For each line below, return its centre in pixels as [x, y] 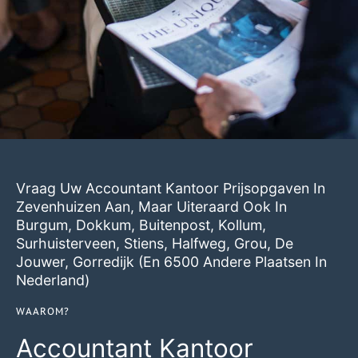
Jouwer [40, 262]
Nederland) [53, 280]
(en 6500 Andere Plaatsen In [231, 262]
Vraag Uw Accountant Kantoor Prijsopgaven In [171, 189]
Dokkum [103, 225]
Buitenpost [175, 225]
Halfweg [199, 244]
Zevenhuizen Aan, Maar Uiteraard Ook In [151, 207]
